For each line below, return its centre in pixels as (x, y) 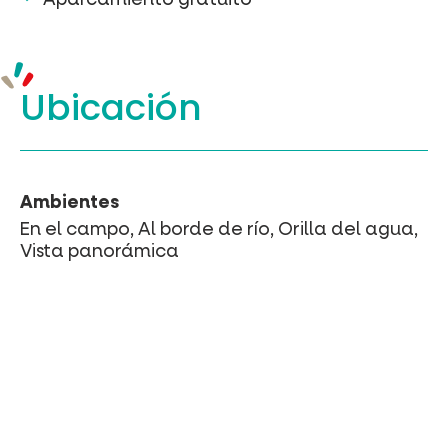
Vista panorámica (99, 250)
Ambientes (69, 201)
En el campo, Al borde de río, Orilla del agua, (219, 228)
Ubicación (111, 107)
